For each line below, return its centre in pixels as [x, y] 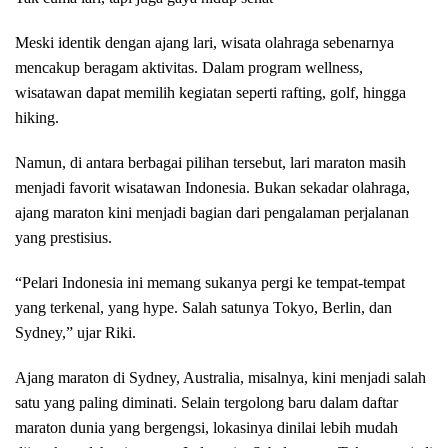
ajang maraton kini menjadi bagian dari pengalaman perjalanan [212, 212]
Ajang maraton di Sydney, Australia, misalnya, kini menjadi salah [220, 377]
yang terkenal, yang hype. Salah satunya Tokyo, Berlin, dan [203, 307]
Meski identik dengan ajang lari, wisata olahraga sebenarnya [204, 42]
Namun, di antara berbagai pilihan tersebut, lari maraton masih [210, 162]
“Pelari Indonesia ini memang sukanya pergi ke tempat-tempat [210, 282]
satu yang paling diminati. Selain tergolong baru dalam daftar [206, 402]
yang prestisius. [63, 237]
